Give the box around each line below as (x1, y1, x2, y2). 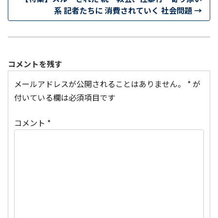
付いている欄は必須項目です (14, 91, 115, 104)
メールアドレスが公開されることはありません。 (14, 78, 185, 90)
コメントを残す (8, 58, 62, 70)
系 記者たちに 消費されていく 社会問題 (54, 4, 194, 16)
